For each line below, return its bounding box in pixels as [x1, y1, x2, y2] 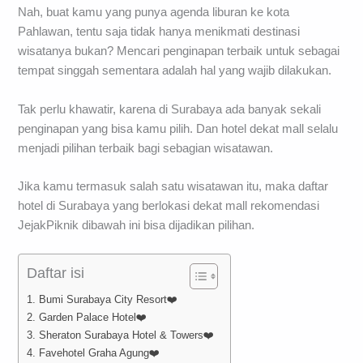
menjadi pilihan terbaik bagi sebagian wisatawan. [18, 141, 274, 155]
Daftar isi [27, 264, 85, 281]
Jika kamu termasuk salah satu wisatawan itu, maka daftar [18, 180, 329, 193]
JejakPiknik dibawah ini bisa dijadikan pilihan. [18, 219, 255, 232]
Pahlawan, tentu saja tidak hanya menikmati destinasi [18, 25, 301, 39]
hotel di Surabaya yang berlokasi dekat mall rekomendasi [18, 199, 320, 212]
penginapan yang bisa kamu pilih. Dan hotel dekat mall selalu [18, 122, 339, 135]
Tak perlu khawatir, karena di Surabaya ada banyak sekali [18, 102, 322, 116]
